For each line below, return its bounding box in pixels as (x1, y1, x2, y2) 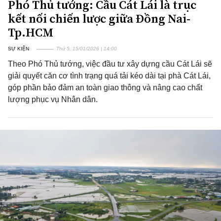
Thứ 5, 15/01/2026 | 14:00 (56, 46, 117, 51)
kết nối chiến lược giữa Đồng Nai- (8, 10, 190, 27)
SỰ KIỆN (8, 46, 29, 51)
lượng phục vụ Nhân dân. (8, 95, 98, 104)
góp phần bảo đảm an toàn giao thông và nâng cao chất (8, 83, 202, 92)
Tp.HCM (8, 24, 53, 40)
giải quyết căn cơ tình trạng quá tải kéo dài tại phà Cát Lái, (8, 72, 211, 80)
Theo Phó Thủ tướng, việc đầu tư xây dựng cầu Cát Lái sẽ (8, 60, 212, 68)
